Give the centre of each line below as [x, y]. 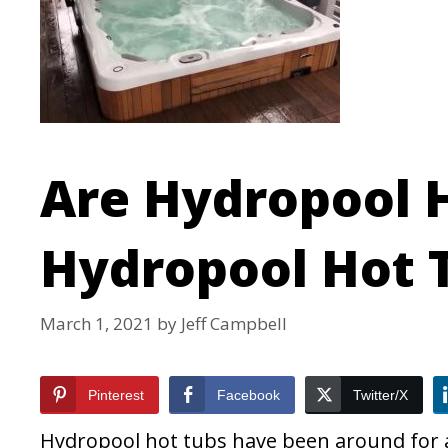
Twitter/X [380, 395]
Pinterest [116, 395]
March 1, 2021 [96, 324]
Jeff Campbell [234, 324]
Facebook [248, 395]
